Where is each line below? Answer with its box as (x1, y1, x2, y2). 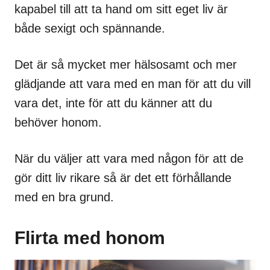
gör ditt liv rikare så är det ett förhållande (14, 171, 231, 184)
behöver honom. (14, 115, 102, 129)
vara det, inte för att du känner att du (14, 96, 212, 110)
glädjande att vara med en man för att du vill (14, 77, 251, 90)
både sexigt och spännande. (14, 21, 165, 35)
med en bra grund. (14, 190, 114, 204)
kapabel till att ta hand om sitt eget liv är (14, 2, 228, 16)
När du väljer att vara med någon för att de (14, 151, 243, 165)
